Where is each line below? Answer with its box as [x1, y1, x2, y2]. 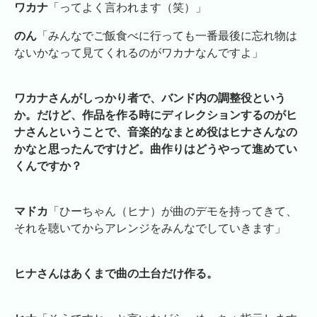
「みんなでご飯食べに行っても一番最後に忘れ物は [37, 29, 297, 42]
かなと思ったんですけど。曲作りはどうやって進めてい [14, 142, 297, 155]
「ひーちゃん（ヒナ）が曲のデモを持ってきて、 [48, 204, 297, 217]
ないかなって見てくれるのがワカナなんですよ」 [14, 46, 263, 59]
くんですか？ [14, 159, 82, 172]
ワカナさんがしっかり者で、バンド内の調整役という [14, 91, 286, 104]
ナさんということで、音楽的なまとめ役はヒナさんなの [14, 125, 297, 138]
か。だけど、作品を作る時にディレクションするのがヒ [14, 108, 297, 121]
